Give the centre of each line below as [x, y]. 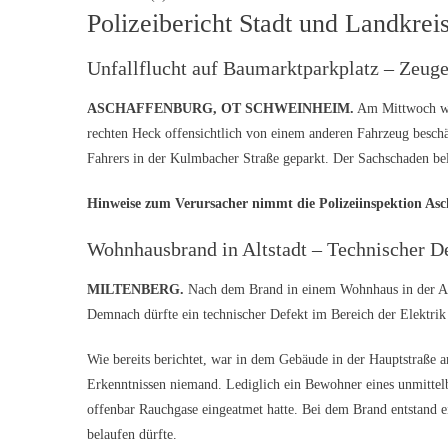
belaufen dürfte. [132, 434]
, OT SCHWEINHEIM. [283, 108]
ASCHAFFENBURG [150, 108]
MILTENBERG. [137, 289]
